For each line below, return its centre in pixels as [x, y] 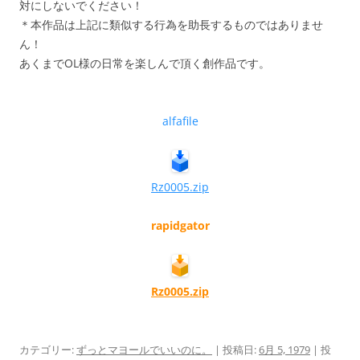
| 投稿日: [235, 350]
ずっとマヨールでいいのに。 [144, 350]
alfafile [180, 121]
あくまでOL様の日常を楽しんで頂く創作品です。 [145, 63]
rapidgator [180, 226]
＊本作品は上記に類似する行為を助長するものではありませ [171, 25]
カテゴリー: [48, 350]
